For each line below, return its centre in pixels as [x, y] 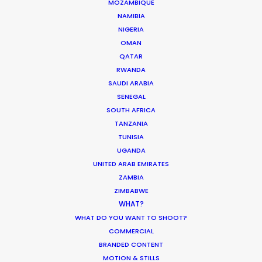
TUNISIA [131, 137]
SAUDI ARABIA [131, 83]
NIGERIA [131, 29]
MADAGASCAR [51, 61]
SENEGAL [131, 96]
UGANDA [131, 150]
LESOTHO [42, 26]
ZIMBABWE [131, 191]
